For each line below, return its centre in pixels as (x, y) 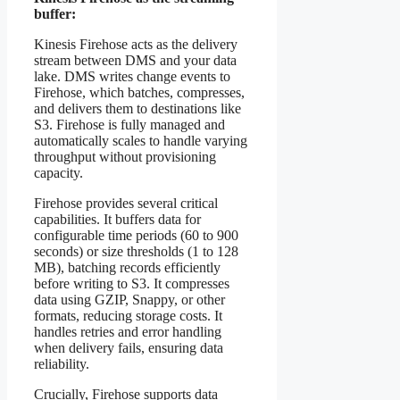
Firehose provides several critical (126, 203)
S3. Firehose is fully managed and (129, 124)
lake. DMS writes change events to (132, 76)
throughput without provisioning (125, 156)
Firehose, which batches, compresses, (139, 92)
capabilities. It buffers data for (117, 219)
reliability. (62, 363)
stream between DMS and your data (135, 60)
